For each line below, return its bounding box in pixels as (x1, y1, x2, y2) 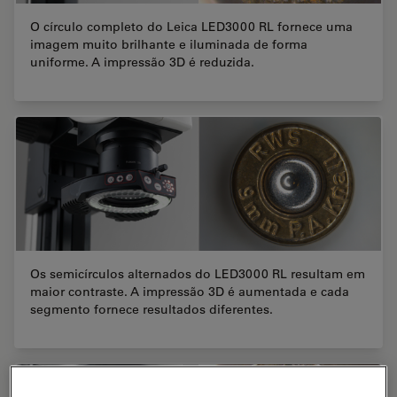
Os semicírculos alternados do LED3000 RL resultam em (30, 266, 365, 283)
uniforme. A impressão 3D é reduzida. (30, 54, 254, 71)
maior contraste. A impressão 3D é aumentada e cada (30, 284, 349, 300)
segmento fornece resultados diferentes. (30, 301, 273, 318)
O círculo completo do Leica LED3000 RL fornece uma (30, 19, 353, 35)
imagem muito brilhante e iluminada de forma (30, 36, 307, 53)
